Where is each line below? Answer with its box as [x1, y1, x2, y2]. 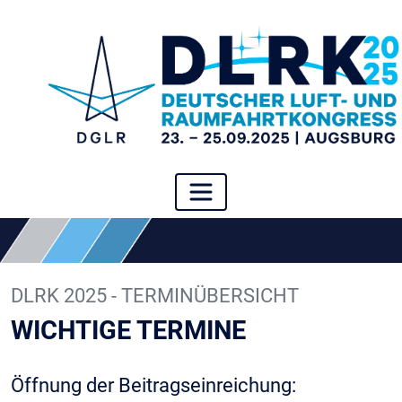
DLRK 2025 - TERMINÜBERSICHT [11, 284, 299, 308]
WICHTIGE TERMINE [11, 315, 246, 346]
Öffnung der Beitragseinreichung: [11, 374, 296, 398]
